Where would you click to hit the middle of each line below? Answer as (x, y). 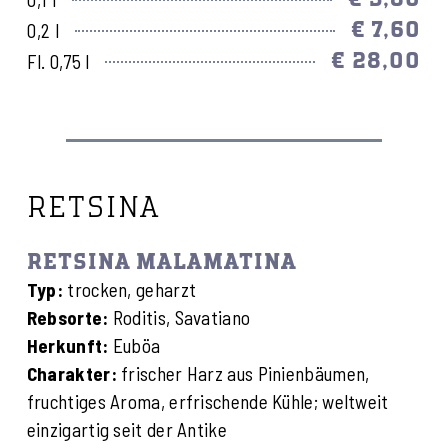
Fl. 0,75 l (58, 62)
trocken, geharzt (130, 290)
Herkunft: (67, 346)
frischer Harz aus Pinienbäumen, (243, 374)
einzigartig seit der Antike (126, 430)
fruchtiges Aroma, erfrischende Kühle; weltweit (207, 402)
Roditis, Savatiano (179, 318)
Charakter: (71, 374)
